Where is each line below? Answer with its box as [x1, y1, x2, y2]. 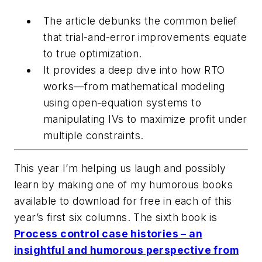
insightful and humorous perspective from [14, 244, 239, 257]
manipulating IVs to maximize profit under [43, 112, 247, 125]
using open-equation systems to [43, 96, 201, 109]
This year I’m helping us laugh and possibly [14, 162, 226, 175]
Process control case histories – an [14, 227, 202, 240]
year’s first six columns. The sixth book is [14, 211, 218, 224]
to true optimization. [43, 47, 142, 60]
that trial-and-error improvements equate [43, 30, 247, 43]
